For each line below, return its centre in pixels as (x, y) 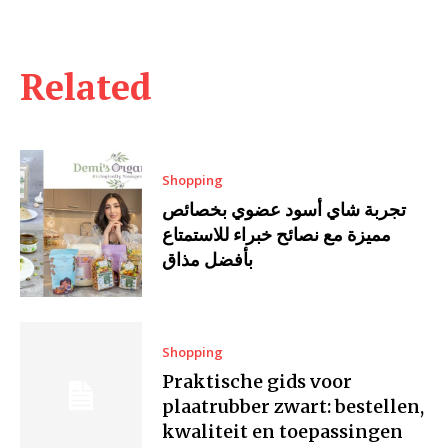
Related (86, 87)
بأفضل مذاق (208, 260)
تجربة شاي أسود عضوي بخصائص (284, 210)
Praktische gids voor (257, 382)
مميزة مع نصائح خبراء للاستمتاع (277, 235)
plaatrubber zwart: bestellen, (293, 407)
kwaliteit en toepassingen (283, 432)
